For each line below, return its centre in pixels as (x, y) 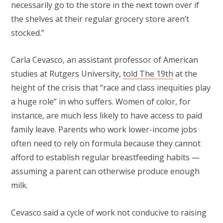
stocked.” (29, 33)
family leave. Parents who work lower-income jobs (104, 130)
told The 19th (148, 74)
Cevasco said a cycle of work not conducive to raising (109, 212)
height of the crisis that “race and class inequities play (111, 88)
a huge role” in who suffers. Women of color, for (101, 102)
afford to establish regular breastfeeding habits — (105, 158)
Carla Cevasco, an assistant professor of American (105, 60)
